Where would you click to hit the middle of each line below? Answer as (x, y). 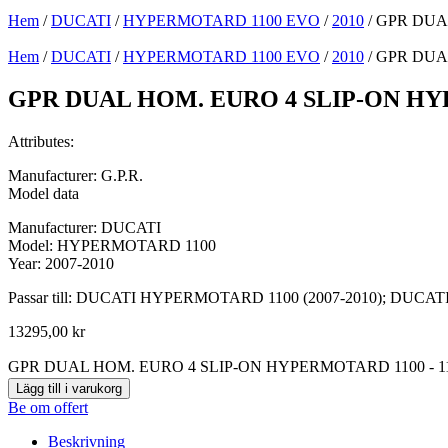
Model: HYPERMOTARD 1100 (112, 245)
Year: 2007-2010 (61, 263)
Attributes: (41, 141)
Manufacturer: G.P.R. (75, 175)
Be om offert (48, 407)
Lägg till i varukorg (69, 388)
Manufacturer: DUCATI (84, 227)
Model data (43, 193)
